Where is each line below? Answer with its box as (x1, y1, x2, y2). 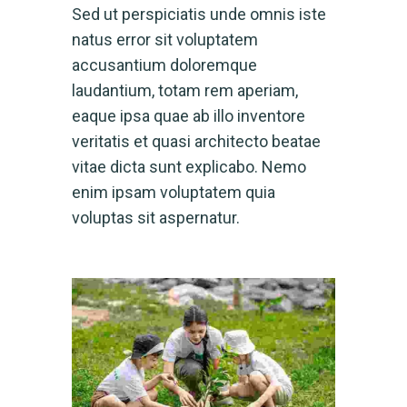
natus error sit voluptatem (72, 30, 258, 49)
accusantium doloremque (72, 55, 257, 74)
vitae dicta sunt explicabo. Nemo (72, 157, 306, 176)
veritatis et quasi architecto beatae (72, 132, 321, 151)
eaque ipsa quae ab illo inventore (72, 106, 305, 125)
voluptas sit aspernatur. (72, 208, 240, 227)
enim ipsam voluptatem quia (72, 183, 275, 202)
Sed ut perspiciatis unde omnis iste (72, 5, 326, 24)
